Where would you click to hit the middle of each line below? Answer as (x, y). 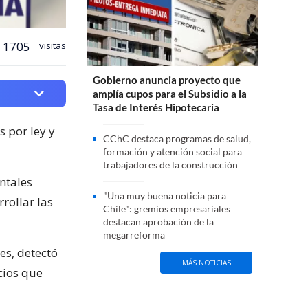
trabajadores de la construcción (170, 165)
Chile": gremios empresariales (167, 209)
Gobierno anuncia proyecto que (167, 80)
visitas (52, 45)
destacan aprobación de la (158, 222)
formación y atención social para (173, 152)
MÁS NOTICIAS (206, 262)
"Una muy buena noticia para (165, 196)
